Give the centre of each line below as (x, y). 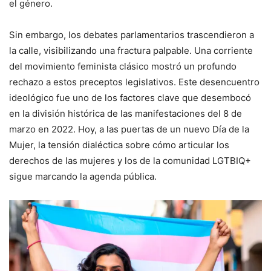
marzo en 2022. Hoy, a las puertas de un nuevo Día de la (129, 129)
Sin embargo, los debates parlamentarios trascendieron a (132, 34)
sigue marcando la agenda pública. (83, 176)
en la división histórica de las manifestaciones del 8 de (126, 113)
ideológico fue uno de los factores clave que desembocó (130, 97)
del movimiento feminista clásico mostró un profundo (123, 66)
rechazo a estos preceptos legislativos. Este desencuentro (134, 82)
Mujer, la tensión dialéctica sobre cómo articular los (119, 145)
